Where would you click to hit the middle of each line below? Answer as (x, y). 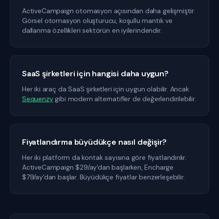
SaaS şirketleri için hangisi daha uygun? (95, 74)
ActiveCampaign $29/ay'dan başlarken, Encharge (98, 167)
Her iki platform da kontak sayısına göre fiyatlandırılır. (104, 157)
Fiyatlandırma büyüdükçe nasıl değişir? (95, 142)
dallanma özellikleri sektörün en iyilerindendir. (92, 30)
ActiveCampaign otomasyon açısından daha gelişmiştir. (109, 11)
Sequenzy (38, 99)
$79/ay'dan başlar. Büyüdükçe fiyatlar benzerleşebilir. (103, 177)
